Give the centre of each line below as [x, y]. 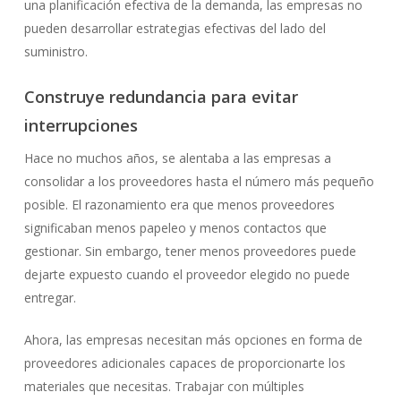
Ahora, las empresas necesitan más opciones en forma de [193, 340]
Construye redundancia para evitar [161, 97]
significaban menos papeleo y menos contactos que [175, 228]
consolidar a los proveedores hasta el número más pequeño [199, 181]
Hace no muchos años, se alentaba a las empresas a [177, 158]
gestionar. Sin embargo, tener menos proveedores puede [190, 251]
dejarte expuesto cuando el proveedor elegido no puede [187, 274]
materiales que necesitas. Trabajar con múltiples [164, 386]
